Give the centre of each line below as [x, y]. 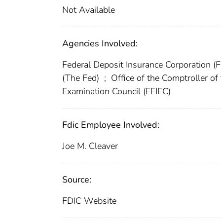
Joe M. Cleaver [90, 146]
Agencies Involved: [100, 43]
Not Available [89, 10]
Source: [77, 179]
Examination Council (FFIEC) [116, 91]
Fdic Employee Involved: [111, 125]
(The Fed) [82, 78]
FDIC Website [89, 201]
